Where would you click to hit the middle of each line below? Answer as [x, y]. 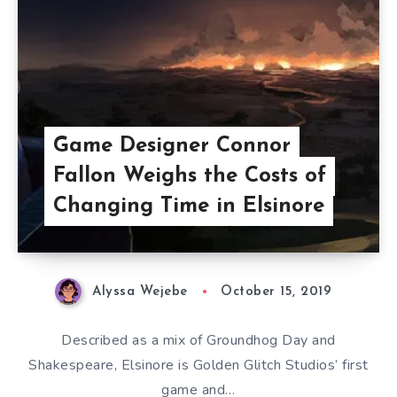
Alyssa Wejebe [140, 292]
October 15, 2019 [276, 292]
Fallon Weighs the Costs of [190, 176]
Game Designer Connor [172, 146]
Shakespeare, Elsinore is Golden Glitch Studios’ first [198, 366]
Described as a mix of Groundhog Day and [198, 341]
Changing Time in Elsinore [189, 206]
